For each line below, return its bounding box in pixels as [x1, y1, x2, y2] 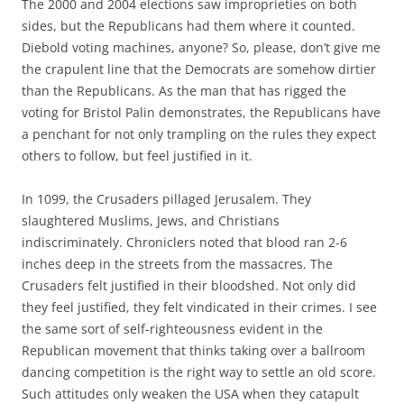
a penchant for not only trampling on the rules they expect [22, 125, 376, 142]
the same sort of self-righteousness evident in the [22, 320, 323, 337]
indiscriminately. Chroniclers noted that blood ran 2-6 [22, 234, 347, 251]
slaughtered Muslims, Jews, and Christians [22, 212, 280, 229]
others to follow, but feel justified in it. [22, 147, 252, 164]
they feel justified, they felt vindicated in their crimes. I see [22, 298, 377, 316]
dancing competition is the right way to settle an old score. [22, 363, 376, 381]
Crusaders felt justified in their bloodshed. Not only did [22, 277, 356, 294]
